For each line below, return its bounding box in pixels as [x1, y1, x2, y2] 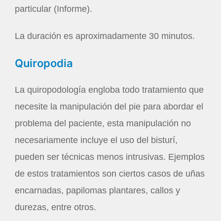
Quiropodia [15, 56, 73, 70]
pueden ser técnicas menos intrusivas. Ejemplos [15, 151, 205, 162]
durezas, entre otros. [15, 202, 96, 212]
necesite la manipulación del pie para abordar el [15, 101, 203, 111]
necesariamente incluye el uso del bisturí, [15, 135, 178, 145]
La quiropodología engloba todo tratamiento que [15, 84, 204, 95]
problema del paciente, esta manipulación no [15, 118, 191, 128]
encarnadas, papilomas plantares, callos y [15, 185, 180, 195]
